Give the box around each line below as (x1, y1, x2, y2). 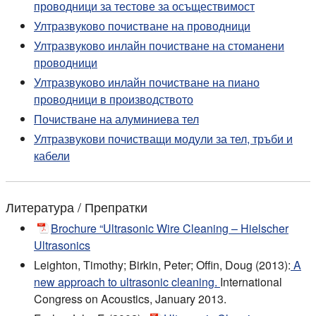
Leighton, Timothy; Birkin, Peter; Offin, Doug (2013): (34, 256, 291, 273)
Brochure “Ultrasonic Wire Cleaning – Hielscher (51, 219, 288, 236)
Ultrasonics (34, 236, 90, 253)
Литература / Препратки (6, 197, 147, 216)
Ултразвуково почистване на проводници (34, 17, 250, 34)
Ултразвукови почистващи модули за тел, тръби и (34, 130, 293, 147)
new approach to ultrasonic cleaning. (34, 273, 220, 290)
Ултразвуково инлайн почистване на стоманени (34, 37, 284, 54)
